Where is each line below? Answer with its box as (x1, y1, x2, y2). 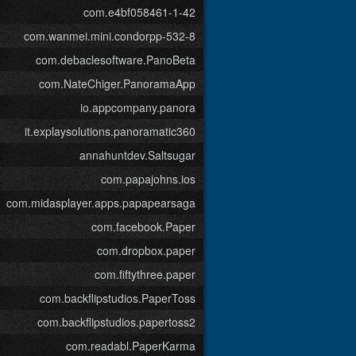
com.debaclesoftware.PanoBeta (36, 52, 195, 68)
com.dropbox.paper (97, 242, 195, 258)
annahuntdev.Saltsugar (79, 147, 195, 163)
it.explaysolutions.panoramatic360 (25, 123, 195, 139)
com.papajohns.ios (101, 171, 195, 187)
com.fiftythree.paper (95, 266, 195, 282)
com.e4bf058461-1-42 (83, 4, 195, 20)
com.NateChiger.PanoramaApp (39, 75, 195, 91)
